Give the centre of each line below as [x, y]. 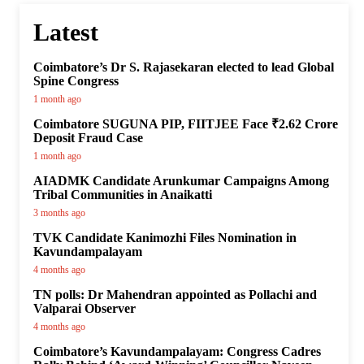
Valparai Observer [84, 309]
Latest [66, 32]
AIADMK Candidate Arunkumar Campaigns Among [181, 181]
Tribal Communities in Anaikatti [123, 195]
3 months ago [59, 213]
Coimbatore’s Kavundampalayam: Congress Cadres [177, 352]
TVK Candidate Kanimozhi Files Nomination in [165, 238]
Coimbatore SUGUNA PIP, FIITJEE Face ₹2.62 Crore [186, 124]
